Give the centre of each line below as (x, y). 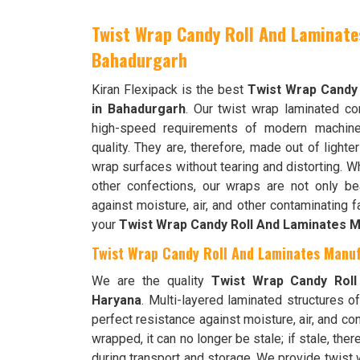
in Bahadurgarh (139, 108)
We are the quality (151, 280)
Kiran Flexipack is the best (170, 89)
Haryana (117, 300)
